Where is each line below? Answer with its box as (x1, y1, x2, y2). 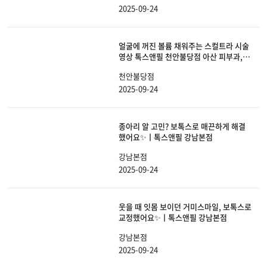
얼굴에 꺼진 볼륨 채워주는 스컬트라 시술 (119, 40, 249, 52)
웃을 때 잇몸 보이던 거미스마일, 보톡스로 (119, 201, 252, 213)
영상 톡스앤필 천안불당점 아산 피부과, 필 (119, 51, 252, 63)
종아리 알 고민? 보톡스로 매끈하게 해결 (119, 120, 246, 132)
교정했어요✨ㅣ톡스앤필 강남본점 (119, 212, 227, 223)
